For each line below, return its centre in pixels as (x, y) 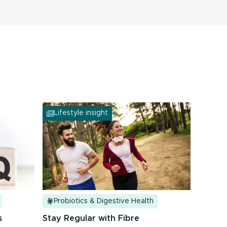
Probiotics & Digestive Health (104, 201)
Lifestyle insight (81, 113)
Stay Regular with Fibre (91, 218)
